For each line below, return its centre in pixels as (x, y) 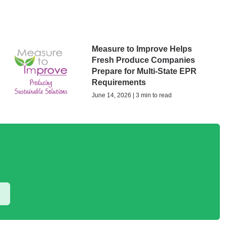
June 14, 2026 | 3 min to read (131, 95)
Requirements (119, 82)
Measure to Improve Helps (142, 49)
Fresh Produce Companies (143, 60)
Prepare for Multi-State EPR (144, 71)
